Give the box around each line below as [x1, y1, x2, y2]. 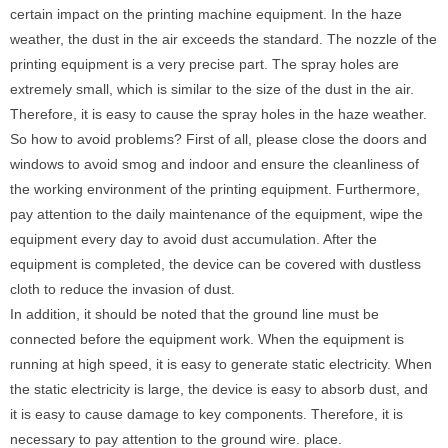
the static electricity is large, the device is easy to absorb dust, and [10, 380, 428, 397]
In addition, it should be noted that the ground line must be [10, 305, 379, 322]
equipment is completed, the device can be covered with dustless [10, 255, 421, 272]
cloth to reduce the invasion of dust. [10, 280, 235, 297]
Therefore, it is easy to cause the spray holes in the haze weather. [10, 105, 427, 122]
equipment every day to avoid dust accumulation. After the [10, 230, 377, 247]
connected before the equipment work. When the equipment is [10, 330, 404, 347]
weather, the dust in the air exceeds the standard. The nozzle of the [10, 30, 437, 47]
